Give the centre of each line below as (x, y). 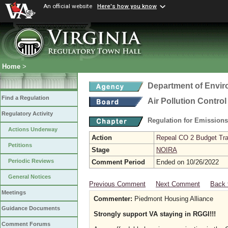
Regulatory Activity (27, 114)
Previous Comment (117, 184)
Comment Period (118, 162)
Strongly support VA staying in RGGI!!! (155, 214)
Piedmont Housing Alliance (173, 199)
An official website (68, 6)
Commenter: (113, 199)
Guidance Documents (31, 208)
